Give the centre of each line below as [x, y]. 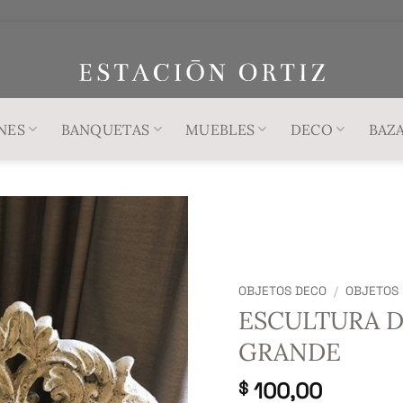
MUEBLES [220, 129]
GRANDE [289, 351]
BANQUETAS [105, 129]
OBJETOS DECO [282, 291]
